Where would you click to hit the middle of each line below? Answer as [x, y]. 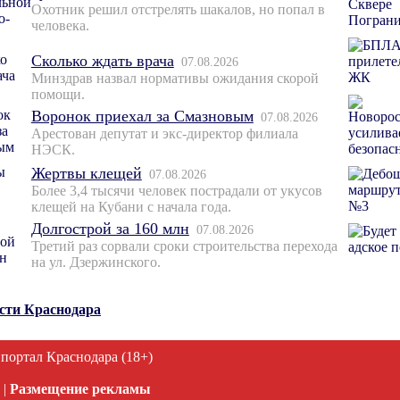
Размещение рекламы [80, 389]
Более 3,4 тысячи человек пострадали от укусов [176, 191]
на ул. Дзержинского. [96, 262]
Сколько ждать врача [102, 61]
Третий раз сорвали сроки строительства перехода [184, 246]
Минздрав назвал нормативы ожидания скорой [175, 79]
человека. [60, 26]
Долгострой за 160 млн [110, 229]
